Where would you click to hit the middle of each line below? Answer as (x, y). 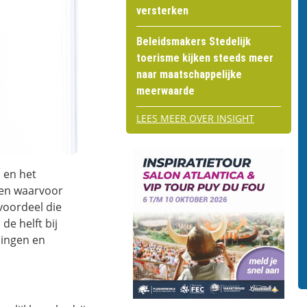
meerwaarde (165, 91)
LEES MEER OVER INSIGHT (195, 119)
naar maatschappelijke (189, 75)
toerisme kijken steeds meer (205, 58)
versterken (162, 11)
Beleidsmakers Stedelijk (194, 42)
